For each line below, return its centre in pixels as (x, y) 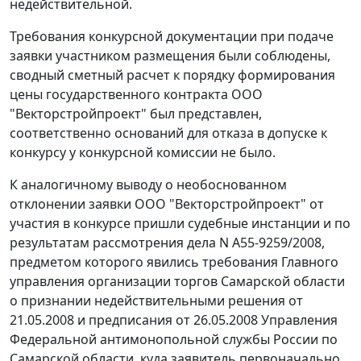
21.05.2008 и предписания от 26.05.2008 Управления (174, 320)
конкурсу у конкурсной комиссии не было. (143, 153)
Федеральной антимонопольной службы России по (174, 340)
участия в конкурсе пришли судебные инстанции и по (180, 224)
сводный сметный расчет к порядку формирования (172, 75)
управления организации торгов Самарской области (177, 282)
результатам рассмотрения (98, 243)
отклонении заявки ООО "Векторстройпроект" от (167, 204)
